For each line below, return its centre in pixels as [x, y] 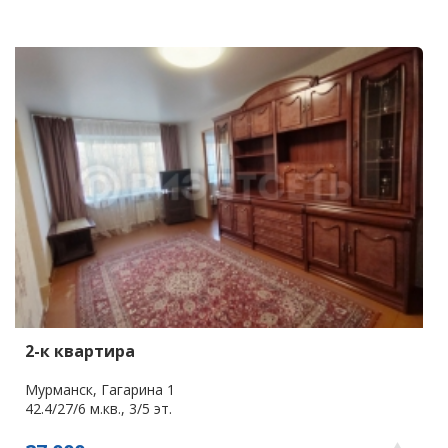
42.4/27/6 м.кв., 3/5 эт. [98, 408]
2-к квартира [80, 350]
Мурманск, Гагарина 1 [100, 389]
